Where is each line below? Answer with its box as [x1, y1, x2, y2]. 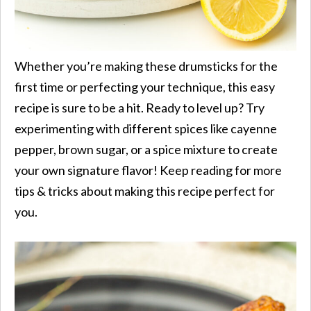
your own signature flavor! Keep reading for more [15, 162, 282, 178]
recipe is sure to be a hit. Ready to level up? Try [15, 99, 264, 115]
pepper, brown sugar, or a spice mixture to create [15, 141, 278, 157]
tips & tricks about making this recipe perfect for [15, 183, 275, 199]
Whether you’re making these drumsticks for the [15, 58, 278, 74]
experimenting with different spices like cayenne [15, 120, 277, 136]
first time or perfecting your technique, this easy [15, 78, 275, 94]
